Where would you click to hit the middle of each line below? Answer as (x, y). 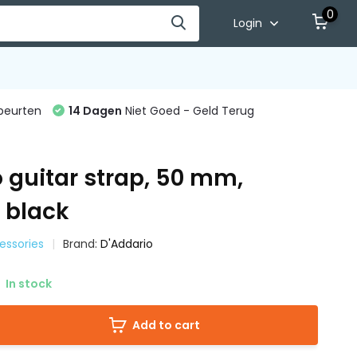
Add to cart (167, 325)
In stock (28, 284)
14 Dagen (95, 111)
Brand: (82, 244)
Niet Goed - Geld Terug (188, 111)
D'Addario (127, 244)
